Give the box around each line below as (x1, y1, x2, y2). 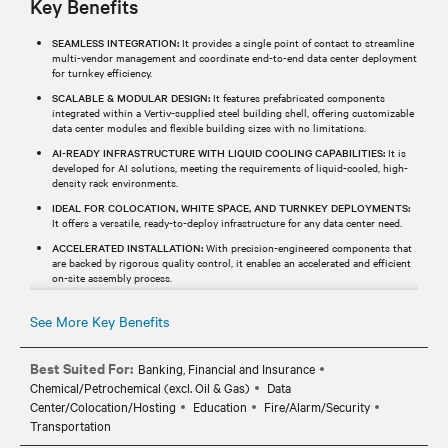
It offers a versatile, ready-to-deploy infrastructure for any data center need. (52, 214, 402, 230)
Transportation (30, 415, 111, 434)
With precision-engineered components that (203, 239, 412, 255)
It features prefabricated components (210, 89, 385, 105)
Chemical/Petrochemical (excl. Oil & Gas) (30, 377, 250, 396)
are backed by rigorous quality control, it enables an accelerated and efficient (52, 254, 411, 270)
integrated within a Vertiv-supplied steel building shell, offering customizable (52, 104, 414, 120)
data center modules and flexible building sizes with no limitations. (52, 119, 366, 135)
